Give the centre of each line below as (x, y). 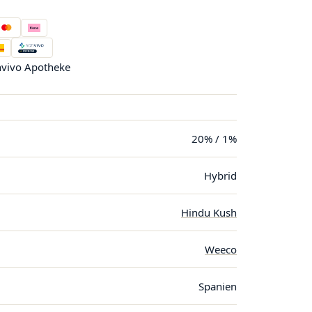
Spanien (218, 286)
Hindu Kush (209, 212)
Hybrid (220, 175)
